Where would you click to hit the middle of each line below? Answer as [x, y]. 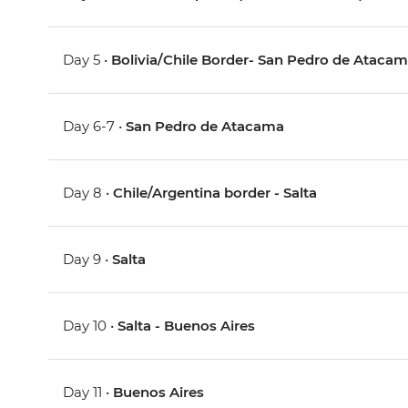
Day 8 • [88, 192]
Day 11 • [88, 392]
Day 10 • [91, 325]
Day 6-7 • [95, 126]
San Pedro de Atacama [205, 126]
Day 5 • [87, 59]
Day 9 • [88, 259]
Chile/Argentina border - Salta [215, 192]
